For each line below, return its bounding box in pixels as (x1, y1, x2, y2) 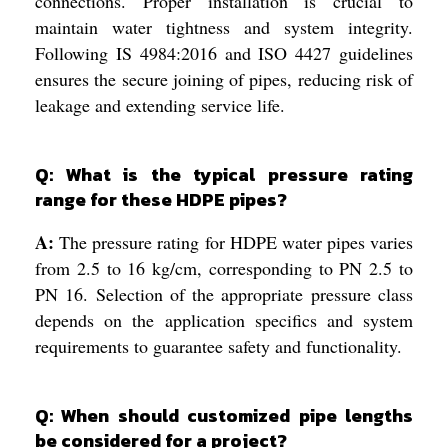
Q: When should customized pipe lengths (35, 401, 413, 429)
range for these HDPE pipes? (35, 185, 287, 213)
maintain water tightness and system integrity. (35, 14, 413, 39)
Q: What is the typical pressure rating (35, 160, 413, 188)
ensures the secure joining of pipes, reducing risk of (35, 66, 413, 91)
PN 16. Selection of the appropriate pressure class (35, 281, 413, 306)
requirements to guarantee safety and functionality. (35, 333, 402, 358)
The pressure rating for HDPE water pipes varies (54, 229, 413, 254)
